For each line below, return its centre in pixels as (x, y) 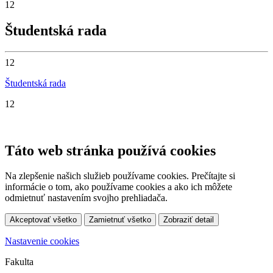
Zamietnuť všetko (120, 220)
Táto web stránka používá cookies (110, 150)
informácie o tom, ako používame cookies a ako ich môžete (119, 187)
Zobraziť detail (189, 220)
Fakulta (19, 262)
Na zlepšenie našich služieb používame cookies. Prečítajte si (120, 176)
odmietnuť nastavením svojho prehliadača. (86, 198)
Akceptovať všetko (43, 220)
